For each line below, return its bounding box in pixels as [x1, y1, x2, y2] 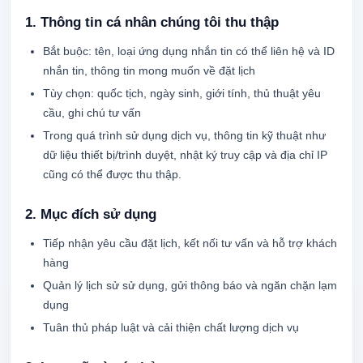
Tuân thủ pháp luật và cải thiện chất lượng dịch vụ [43, 321, 299, 334]
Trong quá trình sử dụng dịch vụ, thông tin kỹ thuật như [43, 129, 326, 142]
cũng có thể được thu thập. [43, 168, 181, 181]
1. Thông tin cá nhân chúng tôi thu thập [25, 15, 279, 30]
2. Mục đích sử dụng [25, 207, 156, 222]
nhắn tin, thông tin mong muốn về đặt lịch [43, 64, 255, 77]
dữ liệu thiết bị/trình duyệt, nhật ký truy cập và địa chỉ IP [43, 148, 327, 161]
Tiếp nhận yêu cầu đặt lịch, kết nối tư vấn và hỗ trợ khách [43, 237, 337, 250]
